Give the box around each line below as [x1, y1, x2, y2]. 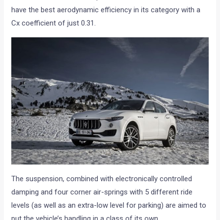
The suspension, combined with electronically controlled [11, 174, 192, 184]
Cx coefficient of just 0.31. [11, 19, 96, 28]
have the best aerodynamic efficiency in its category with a [11, 5, 201, 15]
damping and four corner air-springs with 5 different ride [11, 188, 193, 197]
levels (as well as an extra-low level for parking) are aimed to [11, 201, 207, 210]
